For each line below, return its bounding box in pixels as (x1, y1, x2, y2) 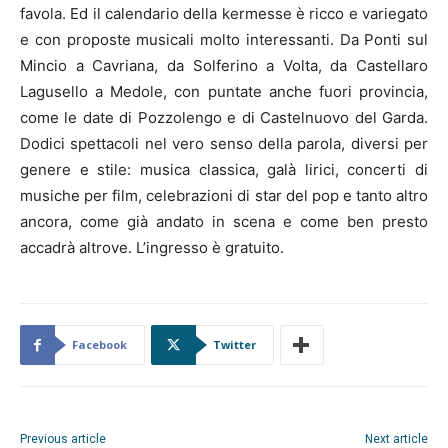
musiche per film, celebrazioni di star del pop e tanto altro (20, 186, 428, 206)
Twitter (213, 337, 256, 353)
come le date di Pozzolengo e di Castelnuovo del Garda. (20, 108, 428, 128)
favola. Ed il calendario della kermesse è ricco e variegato (20, 4, 428, 24)
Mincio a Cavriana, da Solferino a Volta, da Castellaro (20, 56, 428, 76)
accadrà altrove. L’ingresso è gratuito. (20, 238, 284, 258)
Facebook (72, 337, 127, 353)
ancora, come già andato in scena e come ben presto (20, 212, 428, 232)
